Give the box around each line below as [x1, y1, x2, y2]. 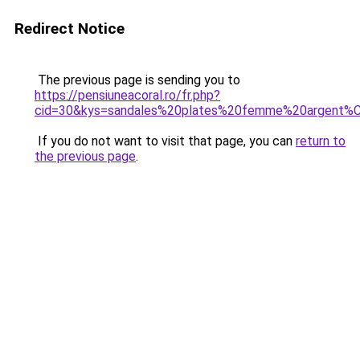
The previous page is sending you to [35, 72, 240, 88]
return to [296, 133, 346, 149]
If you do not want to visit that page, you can [35, 133, 296, 149]
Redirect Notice [14, 19, 125, 38]
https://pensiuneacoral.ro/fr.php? [35, 88, 220, 103]
